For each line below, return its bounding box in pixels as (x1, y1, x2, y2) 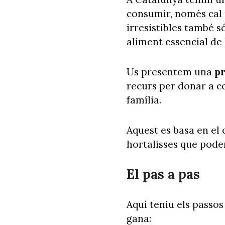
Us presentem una (127, 65, 212, 78)
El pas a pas (127, 165, 200, 182)
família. (127, 93, 161, 106)
